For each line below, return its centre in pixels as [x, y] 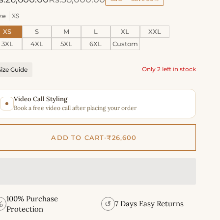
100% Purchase [32, 198]
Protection [25, 209]
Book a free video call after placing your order [75, 108]
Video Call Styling [40, 99]
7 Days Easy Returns [149, 204]
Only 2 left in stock [169, 69]
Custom [125, 43]
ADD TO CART [78, 137]
